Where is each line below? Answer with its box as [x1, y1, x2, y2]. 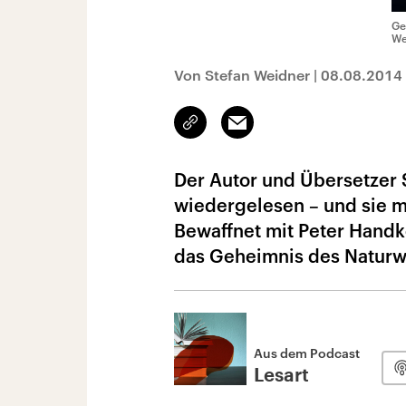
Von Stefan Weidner [174, 66, 310, 83]
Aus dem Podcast [254, 345, 360, 361]
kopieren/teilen [190, 123, 276, 138]
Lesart [254, 367, 309, 385]
